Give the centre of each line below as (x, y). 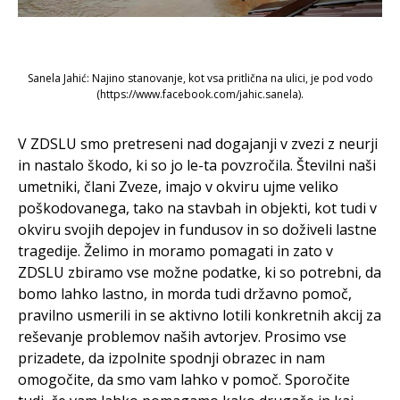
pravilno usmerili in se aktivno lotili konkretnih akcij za (200, 316)
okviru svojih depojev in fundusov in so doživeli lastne (197, 230)
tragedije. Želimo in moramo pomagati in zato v (175, 251)
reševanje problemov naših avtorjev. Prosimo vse (182, 337)
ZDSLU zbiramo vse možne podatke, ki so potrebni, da (200, 273)
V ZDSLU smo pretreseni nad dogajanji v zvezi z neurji (198, 144)
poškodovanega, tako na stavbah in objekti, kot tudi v (197, 208)
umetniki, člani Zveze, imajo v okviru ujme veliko (178, 187)
